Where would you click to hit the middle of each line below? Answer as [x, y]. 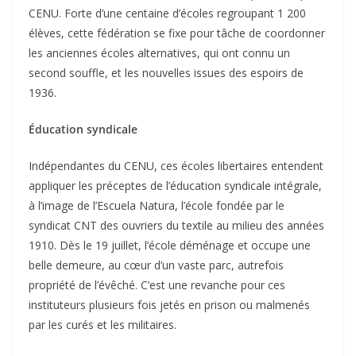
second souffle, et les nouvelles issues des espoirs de [166, 73]
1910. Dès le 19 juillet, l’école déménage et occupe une [170, 246]
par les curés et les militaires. [103, 325]
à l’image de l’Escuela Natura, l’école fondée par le [157, 206]
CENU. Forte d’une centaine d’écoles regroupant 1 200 [167, 14]
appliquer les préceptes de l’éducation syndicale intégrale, [175, 186]
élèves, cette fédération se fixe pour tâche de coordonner [177, 33]
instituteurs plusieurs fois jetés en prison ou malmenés [169, 305]
